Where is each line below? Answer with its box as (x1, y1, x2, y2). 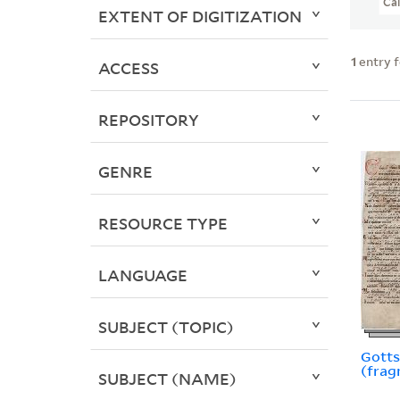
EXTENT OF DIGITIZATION (97, 5, 302, 28)
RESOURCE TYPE (97, 212, 228, 235)
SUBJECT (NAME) (97, 368, 237, 390)
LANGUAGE (97, 264, 187, 287)
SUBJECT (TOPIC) (97, 316, 234, 338)
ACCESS (97, 57, 159, 79)
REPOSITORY (97, 109, 199, 131)
